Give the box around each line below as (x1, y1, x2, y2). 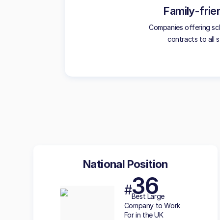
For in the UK (124, 211, 164, 219)
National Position (82, 158, 168, 170)
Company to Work (124, 201, 180, 210)
